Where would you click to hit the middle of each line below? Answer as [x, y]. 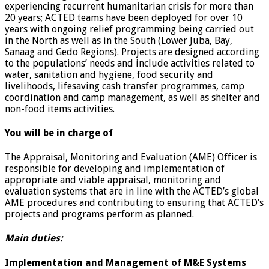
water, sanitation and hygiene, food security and [109, 74]
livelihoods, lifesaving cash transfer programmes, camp [125, 86]
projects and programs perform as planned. [99, 214]
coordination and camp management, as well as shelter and [132, 97]
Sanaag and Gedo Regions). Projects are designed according [132, 52]
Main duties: [34, 238]
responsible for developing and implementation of [115, 169]
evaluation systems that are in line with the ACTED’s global [132, 192]
